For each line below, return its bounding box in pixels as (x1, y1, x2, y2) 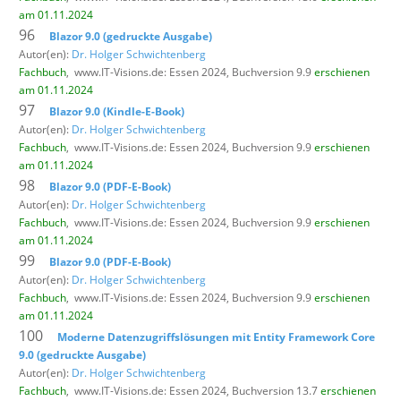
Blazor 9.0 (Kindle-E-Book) (49, 103, 184, 119)
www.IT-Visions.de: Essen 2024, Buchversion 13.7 (74, 382, 320, 398)
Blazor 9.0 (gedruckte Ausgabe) (49, 28, 212, 44)
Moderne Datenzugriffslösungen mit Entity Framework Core (57, 328, 375, 345)
